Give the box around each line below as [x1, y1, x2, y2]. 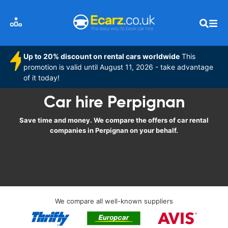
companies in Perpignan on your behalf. [50, 126, 178, 134]
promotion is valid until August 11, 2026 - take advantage [23, 63, 214, 71]
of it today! [23, 73, 60, 82]
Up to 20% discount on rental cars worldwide [23, 52, 180, 61]
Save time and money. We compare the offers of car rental [19, 116, 209, 124]
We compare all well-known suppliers [55, 197, 173, 205]
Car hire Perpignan [43, 92, 185, 112]
